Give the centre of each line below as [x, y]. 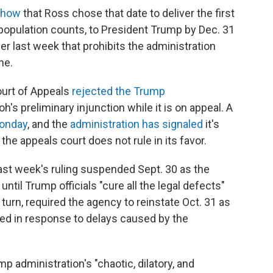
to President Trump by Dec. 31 [162, 30]
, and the [49, 124]
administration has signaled [136, 124]
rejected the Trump [119, 91]
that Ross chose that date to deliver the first [128, 13]
